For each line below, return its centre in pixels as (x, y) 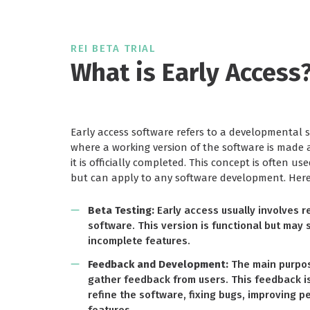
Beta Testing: (121, 211)
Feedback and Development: (158, 265)
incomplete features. (139, 241)
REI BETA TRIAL (113, 49)
